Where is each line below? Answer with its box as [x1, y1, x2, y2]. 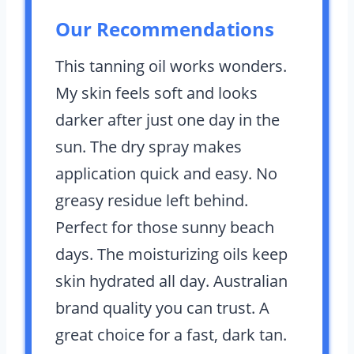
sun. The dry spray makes [55, 136, 242, 157]
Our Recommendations [55, 16, 274, 42]
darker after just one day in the [55, 109, 280, 130]
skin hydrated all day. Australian [55, 270, 288, 292]
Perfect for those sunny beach [55, 217, 274, 238]
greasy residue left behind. [55, 190, 248, 211]
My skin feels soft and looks [55, 82, 258, 104]
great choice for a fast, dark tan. [55, 324, 287, 345]
